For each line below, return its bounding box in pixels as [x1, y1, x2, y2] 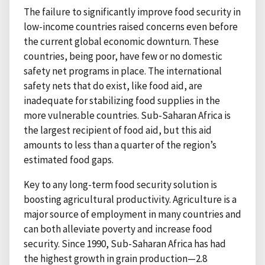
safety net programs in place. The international [24, 64, 222, 77]
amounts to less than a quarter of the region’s [24, 138, 216, 151]
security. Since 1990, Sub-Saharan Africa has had [24, 237, 226, 250]
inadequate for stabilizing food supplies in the [24, 93, 220, 107]
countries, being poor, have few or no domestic [24, 49, 222, 63]
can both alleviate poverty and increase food [24, 222, 212, 235]
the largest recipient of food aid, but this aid [24, 123, 212, 137]
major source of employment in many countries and [24, 207, 241, 221]
